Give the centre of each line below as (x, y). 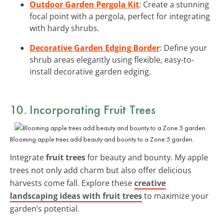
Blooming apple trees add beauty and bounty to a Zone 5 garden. (102, 139)
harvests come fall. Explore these (72, 183)
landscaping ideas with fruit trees (76, 196)
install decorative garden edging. (90, 71)
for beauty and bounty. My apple (147, 157)
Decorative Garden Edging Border (95, 48)
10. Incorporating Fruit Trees (83, 109)
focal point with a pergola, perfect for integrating (120, 16)
